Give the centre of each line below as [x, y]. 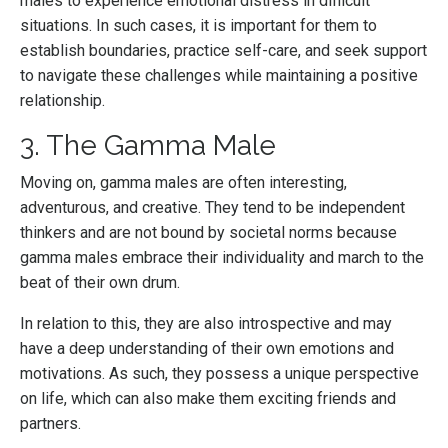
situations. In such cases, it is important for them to [198, 26]
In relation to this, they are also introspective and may [206, 324]
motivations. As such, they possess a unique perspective [219, 374]
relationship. [62, 101]
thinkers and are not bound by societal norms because [208, 233]
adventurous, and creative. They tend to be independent [212, 208]
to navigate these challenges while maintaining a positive [219, 76]
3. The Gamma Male [148, 146]
